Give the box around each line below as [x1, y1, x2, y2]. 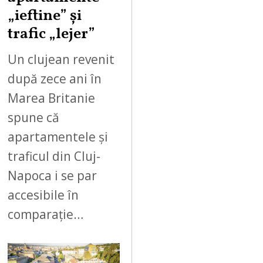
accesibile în [8, 186, 79, 203]
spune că [8, 109, 60, 126]
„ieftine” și [8, 5, 82, 28]
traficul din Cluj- [8, 147, 101, 164]
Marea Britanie [8, 89, 96, 106]
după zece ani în [8, 70, 102, 87]
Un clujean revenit [8, 50, 115, 68]
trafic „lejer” [8, 23, 96, 46]
